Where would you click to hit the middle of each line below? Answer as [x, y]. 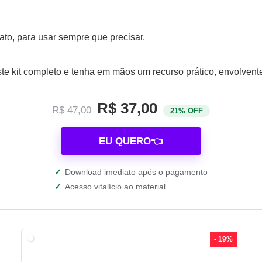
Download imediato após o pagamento [136, 172]
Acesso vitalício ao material [115, 186]
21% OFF [187, 111]
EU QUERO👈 [131, 141]
